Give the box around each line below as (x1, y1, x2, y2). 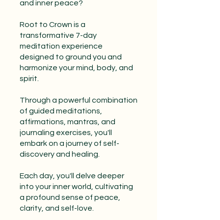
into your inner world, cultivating (20, 183, 133, 191)
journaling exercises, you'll (20, 129, 112, 137)
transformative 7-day (20, 31, 97, 40)
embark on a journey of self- (20, 139, 119, 148)
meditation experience (20, 42, 103, 51)
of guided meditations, (20, 107, 102, 115)
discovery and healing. (20, 150, 100, 159)
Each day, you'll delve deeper (20, 172, 124, 180)
